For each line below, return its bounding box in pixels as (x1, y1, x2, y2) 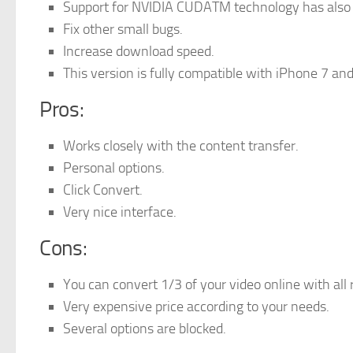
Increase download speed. (63, 43, 214, 61)
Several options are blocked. (63, 320, 226, 338)
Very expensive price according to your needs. (63, 298, 329, 316)
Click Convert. (63, 181, 143, 199)
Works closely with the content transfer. (63, 137, 299, 155)
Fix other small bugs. (63, 20, 183, 39)
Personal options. (63, 159, 165, 177)
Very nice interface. (63, 203, 176, 221)
